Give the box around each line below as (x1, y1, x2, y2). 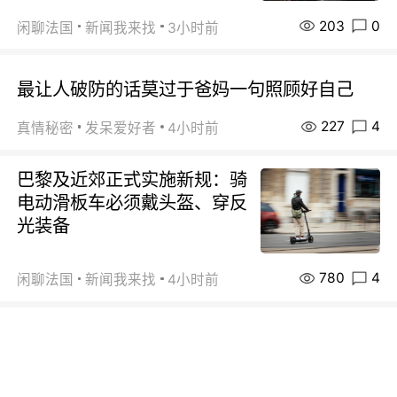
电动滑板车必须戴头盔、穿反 (17, 191, 248, 214)
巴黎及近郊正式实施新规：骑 (17, 167, 248, 191)
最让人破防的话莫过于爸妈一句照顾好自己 (17, 78, 354, 101)
